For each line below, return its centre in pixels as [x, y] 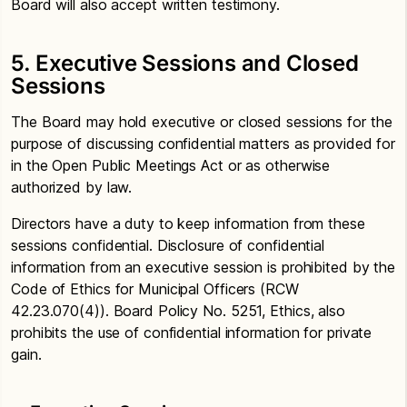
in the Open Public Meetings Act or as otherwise [171, 165]
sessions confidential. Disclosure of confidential [168, 245]
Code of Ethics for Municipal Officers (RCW [155, 289]
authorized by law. [72, 187]
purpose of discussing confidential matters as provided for [203, 144]
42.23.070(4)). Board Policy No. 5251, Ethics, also [178, 311]
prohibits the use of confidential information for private [192, 333]
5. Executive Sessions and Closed [185, 63]
